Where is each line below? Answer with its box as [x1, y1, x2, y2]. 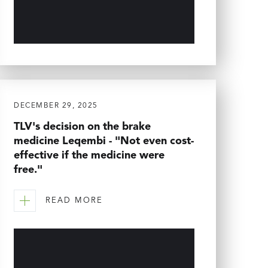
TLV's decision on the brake [14, 121, 151, 132]
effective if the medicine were [14, 150, 165, 161]
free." [14, 164, 42, 175]
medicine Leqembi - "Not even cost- [14, 135, 194, 147]
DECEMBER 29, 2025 [14, 102, 98, 109]
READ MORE [45, 197, 103, 205]
